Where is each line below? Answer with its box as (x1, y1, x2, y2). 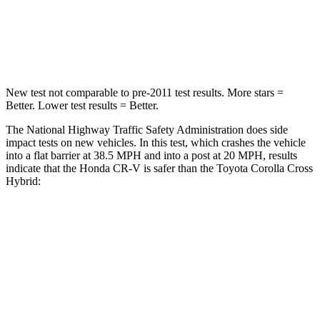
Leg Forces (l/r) (50, 41, 109, 51)
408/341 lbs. (131, 41, 180, 51)
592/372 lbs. (211, 41, 260, 51)
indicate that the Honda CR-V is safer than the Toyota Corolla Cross (6, 161, 313, 174)
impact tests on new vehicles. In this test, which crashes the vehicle (6, 136, 306, 149)
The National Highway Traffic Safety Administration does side (6, 123, 288, 136)
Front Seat (186, 254, 226, 264)
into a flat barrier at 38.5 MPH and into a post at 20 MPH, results (6, 149, 297, 161)
